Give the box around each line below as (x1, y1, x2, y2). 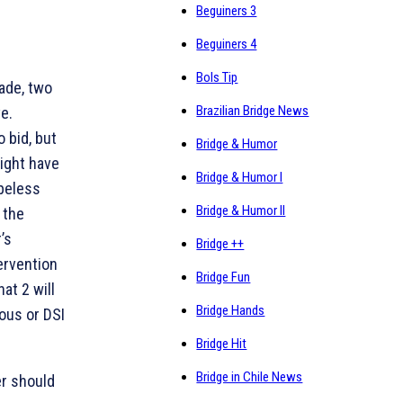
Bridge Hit (196, 336, 247, 353)
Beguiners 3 (196, 3, 257, 20)
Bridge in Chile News (196, 369, 303, 386)
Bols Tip (196, 69, 238, 86)
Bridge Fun (196, 269, 251, 286)
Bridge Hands (196, 302, 265, 319)
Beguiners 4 (196, 36, 257, 53)
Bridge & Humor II (196, 202, 286, 219)
